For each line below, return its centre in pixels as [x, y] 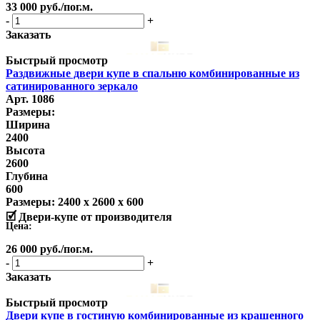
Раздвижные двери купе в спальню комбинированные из [152, 74]
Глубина [27, 176]
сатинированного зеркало [72, 86]
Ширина [28, 125]
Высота [25, 151]
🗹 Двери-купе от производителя [89, 217]
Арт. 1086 [30, 99]
